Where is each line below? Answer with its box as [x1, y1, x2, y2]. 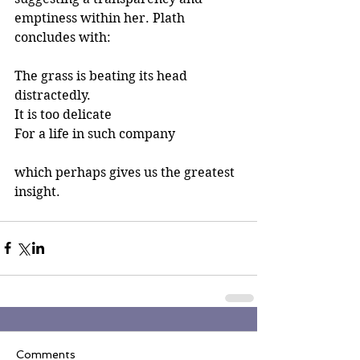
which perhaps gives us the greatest [14, 164, 238, 180]
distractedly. [14, 87, 91, 103]
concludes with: [14, 29, 114, 45]
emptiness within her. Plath [14, 10, 188, 26]
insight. [14, 183, 63, 199]
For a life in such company [14, 125, 175, 141]
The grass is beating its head [14, 67, 190, 84]
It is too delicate [14, 106, 112, 122]
